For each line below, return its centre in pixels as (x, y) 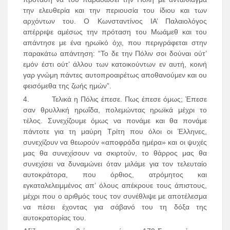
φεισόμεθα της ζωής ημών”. (67, 86)
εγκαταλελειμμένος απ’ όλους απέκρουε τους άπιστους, (115, 186)
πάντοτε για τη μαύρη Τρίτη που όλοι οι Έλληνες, (115, 132)
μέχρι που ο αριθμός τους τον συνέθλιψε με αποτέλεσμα (115, 196)
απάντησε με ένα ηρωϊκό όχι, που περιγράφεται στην (115, 43)
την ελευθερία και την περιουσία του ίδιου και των (115, 11)
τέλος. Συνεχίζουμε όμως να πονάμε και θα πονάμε (115, 121)
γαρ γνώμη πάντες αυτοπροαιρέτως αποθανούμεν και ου (115, 75)
